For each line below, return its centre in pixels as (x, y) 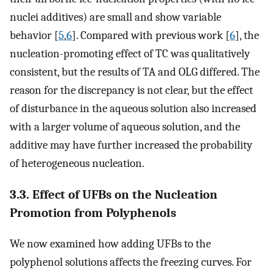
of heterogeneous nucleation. (77, 163)
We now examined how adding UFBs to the (110, 244)
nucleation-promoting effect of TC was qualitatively (130, 53)
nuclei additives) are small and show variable (115, 17)
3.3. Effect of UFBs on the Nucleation (114, 195)
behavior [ (34, 35)
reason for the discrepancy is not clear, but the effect (131, 90)
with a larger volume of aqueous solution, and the (125, 126)
